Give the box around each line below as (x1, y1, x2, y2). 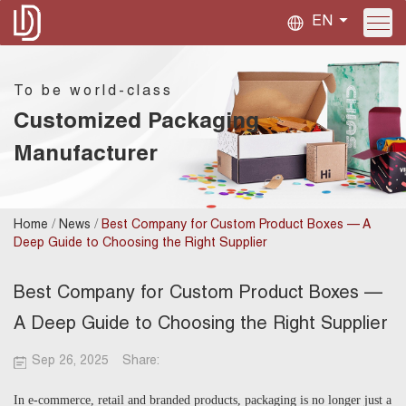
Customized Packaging (14, 112, 259, 134)
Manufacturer (14, 145, 158, 167)
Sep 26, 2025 (32, 355, 109, 368)
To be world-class (14, 85, 173, 100)
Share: (122, 355, 159, 368)
